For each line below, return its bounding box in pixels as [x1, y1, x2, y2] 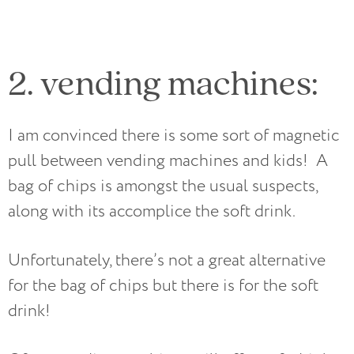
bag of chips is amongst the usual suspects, [8, 174, 318, 198]
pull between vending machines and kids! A [8, 149, 328, 172]
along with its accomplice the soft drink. [8, 199, 296, 223]
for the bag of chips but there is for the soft [8, 273, 318, 297]
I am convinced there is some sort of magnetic [8, 123, 340, 147]
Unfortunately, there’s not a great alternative [8, 248, 326, 272]
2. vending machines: [8, 58, 318, 105]
